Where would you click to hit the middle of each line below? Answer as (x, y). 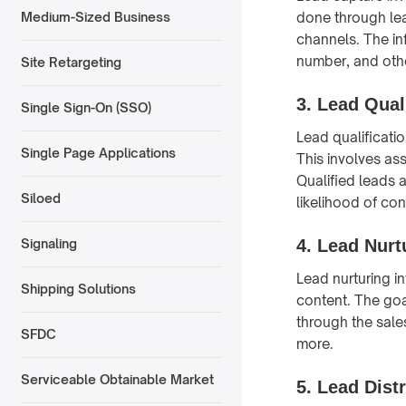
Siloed (40, 198)
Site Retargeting (71, 63)
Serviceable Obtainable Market (117, 380)
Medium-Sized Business (95, 17)
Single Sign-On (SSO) (86, 108)
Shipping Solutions (78, 289)
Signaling (48, 244)
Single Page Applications (98, 153)
